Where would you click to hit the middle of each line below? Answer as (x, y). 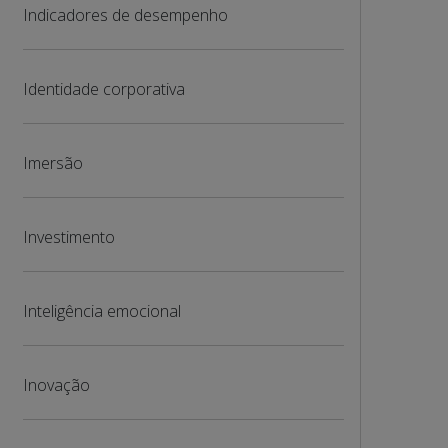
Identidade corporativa (103, 89)
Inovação (56, 385)
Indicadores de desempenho (125, 15)
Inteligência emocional (101, 311)
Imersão (52, 163)
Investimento (68, 237)
